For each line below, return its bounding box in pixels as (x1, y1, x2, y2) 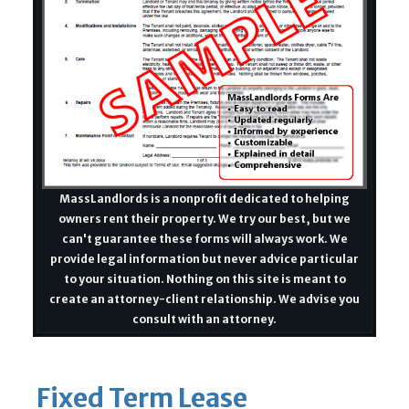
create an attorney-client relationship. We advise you (49, 291, 360, 306)
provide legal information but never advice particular (50, 251, 359, 266)
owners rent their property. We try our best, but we (58, 211, 351, 225)
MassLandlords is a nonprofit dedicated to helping (59, 191, 350, 205)
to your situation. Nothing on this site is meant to (63, 271, 346, 286)
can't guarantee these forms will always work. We (61, 231, 348, 246)
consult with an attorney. (132, 311, 277, 326)
